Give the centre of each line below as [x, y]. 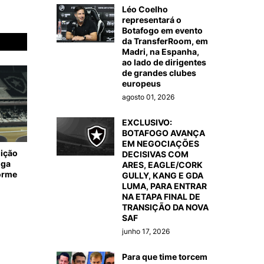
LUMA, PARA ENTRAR [164, 186]
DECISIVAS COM [155, 154]
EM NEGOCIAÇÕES [161, 143]
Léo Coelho [145, 9]
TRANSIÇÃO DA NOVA [165, 207]
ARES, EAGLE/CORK [162, 164]
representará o [152, 19]
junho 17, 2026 [146, 231]
